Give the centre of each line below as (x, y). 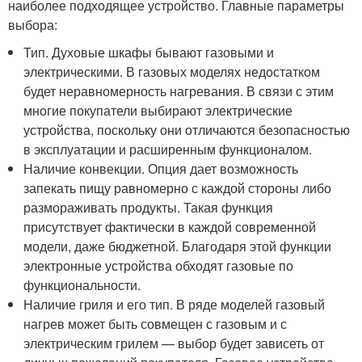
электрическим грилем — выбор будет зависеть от (174, 343)
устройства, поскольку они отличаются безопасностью (187, 130)
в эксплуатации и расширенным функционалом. (168, 149)
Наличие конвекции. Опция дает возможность (161, 168)
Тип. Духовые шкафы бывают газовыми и (149, 52)
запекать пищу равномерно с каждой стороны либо (178, 188)
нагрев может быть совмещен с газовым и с (156, 324)
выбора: (33, 25)
